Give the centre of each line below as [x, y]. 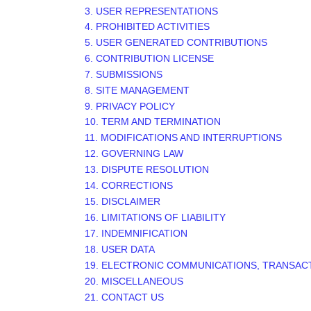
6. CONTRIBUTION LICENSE [150, 58]
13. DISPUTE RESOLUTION [147, 169]
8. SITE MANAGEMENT [137, 90]
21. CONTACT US [125, 297]
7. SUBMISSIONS [124, 74]
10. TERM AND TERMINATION [153, 121]
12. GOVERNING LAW [134, 153]
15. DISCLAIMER [123, 201]
